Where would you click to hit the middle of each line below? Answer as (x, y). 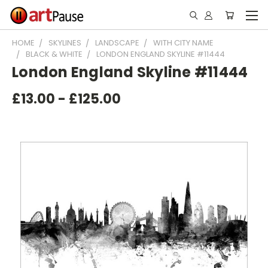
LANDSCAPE (117, 43)
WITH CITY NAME (183, 43)
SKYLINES (65, 43)
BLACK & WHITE (54, 54)
